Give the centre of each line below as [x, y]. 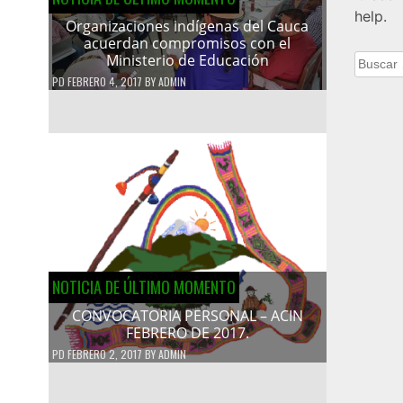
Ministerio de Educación [187, 60]
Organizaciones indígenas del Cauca [188, 26]
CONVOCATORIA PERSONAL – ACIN [187, 315]
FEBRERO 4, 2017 [104, 81]
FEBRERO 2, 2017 [104, 354]
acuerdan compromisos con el [188, 43]
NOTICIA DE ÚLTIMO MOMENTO [143, 287]
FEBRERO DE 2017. [187, 332]
